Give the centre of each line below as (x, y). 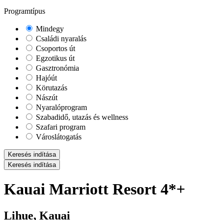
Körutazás (51, 88)
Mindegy (49, 29)
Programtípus (25, 11)
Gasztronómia (56, 68)
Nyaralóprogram (60, 107)
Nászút (46, 97)
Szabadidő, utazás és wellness (81, 117)
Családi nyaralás (60, 39)
